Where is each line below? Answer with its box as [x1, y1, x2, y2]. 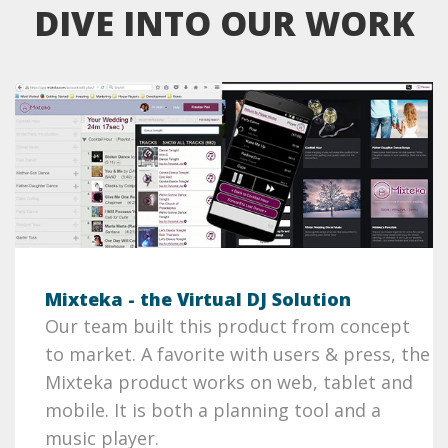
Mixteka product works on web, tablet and [45, 369, 413, 394]
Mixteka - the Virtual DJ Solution [45, 286, 351, 311]
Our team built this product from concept [45, 313, 410, 338]
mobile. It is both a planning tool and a [45, 397, 381, 422]
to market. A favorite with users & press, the [45, 341, 430, 366]
